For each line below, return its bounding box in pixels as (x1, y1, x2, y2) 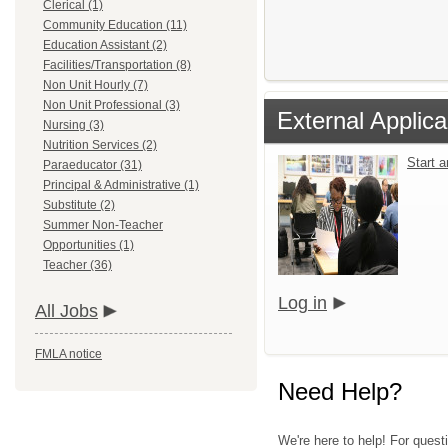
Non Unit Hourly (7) (43, 78, 148, 92)
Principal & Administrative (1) (43, 178, 199, 192)
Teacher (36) (43, 258, 112, 272)
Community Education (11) (43, 18, 187, 32)
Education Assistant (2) (43, 38, 167, 52)
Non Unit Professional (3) (43, 98, 180, 112)
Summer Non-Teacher (43, 218, 163, 232)
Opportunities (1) (43, 238, 134, 252)
